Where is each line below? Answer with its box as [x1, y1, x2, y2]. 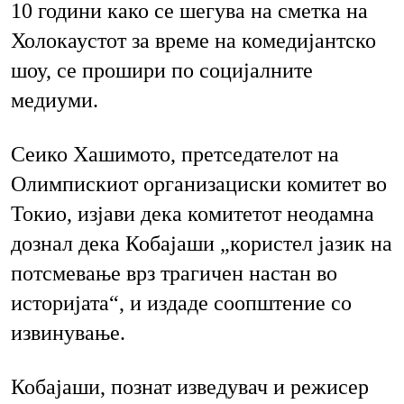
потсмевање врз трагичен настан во [11, 262, 337, 286]
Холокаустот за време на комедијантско [11, 29, 376, 53]
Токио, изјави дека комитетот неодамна [11, 202, 374, 226]
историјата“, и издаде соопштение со [11, 291, 352, 316]
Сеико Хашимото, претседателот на [11, 142, 339, 167]
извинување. [11, 321, 125, 345]
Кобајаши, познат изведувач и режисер [11, 375, 369, 399]
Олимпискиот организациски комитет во [11, 172, 387, 197]
